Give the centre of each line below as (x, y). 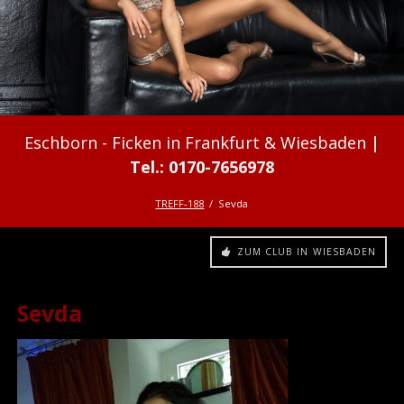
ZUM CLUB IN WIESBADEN (305, 252)
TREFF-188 (180, 203)
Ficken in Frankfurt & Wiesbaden (239, 143)
